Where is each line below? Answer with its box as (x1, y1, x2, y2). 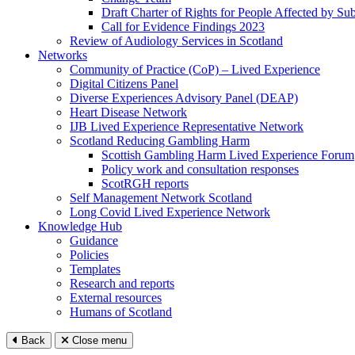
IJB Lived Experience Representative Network (70, 119, 303, 133)
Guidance (70, 233, 118, 247)
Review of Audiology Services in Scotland (70, 33, 283, 48)
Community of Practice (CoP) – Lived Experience (70, 62, 320, 76)
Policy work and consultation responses (101, 162, 299, 176)
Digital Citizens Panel (70, 76, 178, 90)
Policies (70, 247, 109, 261)
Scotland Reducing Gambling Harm (70, 133, 250, 147)
